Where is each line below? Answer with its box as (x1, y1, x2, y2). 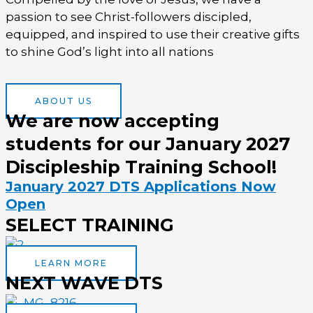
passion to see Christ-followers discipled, (6, 10, 252, 24)
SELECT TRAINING (6, 213, 174, 235)
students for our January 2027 (6, 132, 290, 154)
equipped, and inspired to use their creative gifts (6, 27, 300, 42)
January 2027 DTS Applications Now (6, 177, 276, 195)
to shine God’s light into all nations (6, 45, 214, 59)
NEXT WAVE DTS (6, 271, 163, 293)
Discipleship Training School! (6, 155, 277, 177)
